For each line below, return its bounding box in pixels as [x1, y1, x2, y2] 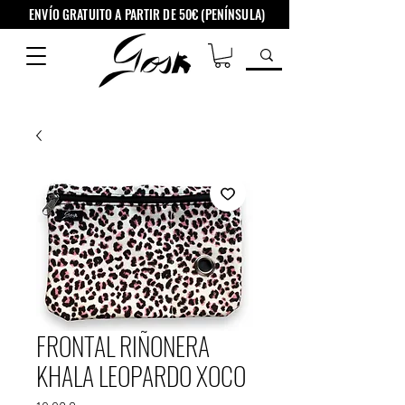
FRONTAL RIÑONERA [36, 326, 210, 364]
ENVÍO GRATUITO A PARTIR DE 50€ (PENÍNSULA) [25, 5, 266, 24]
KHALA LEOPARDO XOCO [36, 356, 246, 394]
